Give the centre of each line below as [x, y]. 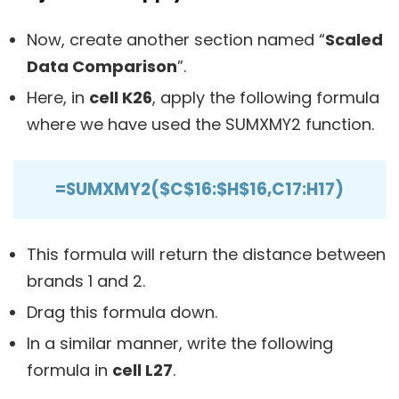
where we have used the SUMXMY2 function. [200, 125]
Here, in [58, 98]
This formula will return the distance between [206, 255]
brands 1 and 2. [86, 281]
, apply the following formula [266, 98]
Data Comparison [102, 67]
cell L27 [142, 370]
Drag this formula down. [122, 313]
